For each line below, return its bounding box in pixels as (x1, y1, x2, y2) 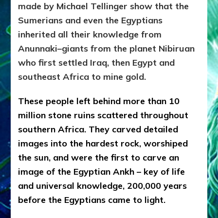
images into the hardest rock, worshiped (18, 137, 188, 149)
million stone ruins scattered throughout (18, 109, 189, 121)
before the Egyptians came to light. (18, 194, 166, 205)
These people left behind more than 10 (18, 95, 180, 107)
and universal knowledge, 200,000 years (18, 180, 187, 191)
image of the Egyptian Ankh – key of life (18, 165, 185, 177)
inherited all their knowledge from (18, 28, 162, 40)
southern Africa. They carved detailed (18, 123, 179, 135)
